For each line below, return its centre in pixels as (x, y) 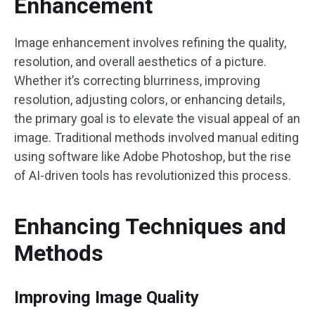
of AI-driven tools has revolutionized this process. (153, 175)
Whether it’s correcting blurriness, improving (137, 81)
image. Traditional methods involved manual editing (156, 137)
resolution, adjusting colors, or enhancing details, (149, 99)
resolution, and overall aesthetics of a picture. (140, 62)
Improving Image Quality (107, 297)
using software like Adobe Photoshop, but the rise (153, 156)
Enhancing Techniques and (150, 226)
